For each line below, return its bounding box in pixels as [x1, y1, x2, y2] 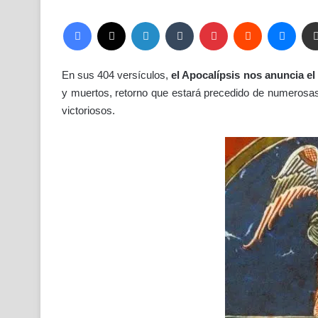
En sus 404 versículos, [62, 69, 172, 82]
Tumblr [193, 16, 221, 27]
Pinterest [227, 16, 264, 27]
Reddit [261, 16, 287, 27]
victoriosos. [62, 104, 115, 117]
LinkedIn [159, 16, 194, 27]
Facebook [91, 16, 131, 27]
